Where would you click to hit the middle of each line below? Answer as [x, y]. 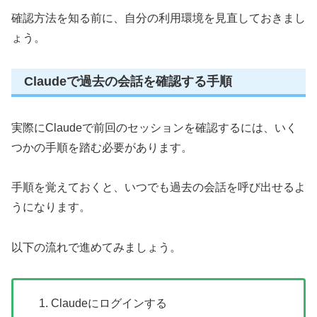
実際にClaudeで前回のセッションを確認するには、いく [154, 127]
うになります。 [51, 207]
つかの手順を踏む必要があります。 [102, 147]
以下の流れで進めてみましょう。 [96, 248]
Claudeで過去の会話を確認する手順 [128, 82]
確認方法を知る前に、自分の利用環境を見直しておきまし [158, 18]
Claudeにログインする [109, 304]
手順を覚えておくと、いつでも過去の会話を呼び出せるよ [158, 188]
